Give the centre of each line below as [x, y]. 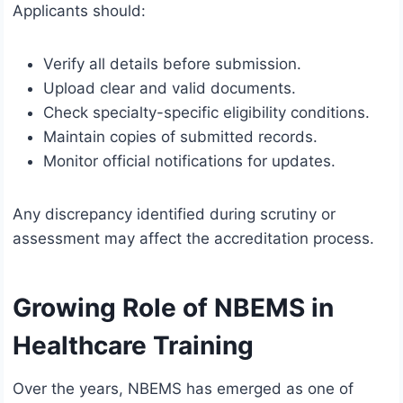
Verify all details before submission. [172, 64]
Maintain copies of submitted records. [180, 137]
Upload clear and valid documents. [170, 89]
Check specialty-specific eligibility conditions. [206, 113]
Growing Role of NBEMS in [173, 308]
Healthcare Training [133, 346]
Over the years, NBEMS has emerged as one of [183, 389]
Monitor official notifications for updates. [189, 161]
